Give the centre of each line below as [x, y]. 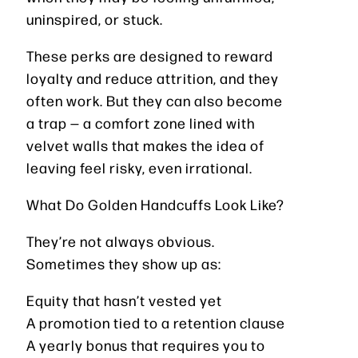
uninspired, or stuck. [95, 18]
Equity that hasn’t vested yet [124, 300]
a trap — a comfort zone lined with [141, 122]
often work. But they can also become [155, 100]
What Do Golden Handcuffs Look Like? [155, 204]
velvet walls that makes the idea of [145, 145]
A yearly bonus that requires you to [146, 344]
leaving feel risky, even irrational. [139, 167]
